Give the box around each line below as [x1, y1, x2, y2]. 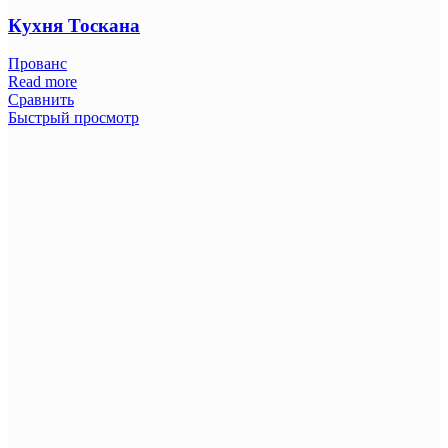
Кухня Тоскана [8, 14, 140, 36]
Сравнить [8, 91, 74, 109]
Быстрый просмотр [8, 109, 139, 127]
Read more [8, 73, 77, 91]
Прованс [8, 55, 67, 73]
